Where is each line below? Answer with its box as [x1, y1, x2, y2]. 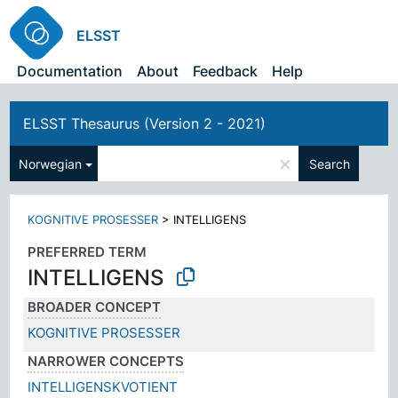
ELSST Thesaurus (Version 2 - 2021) [23, 115, 267, 132]
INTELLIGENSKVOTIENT [28, 378, 179, 395]
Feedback [193, 62, 259, 80]
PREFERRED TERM [28, 243, 147, 260]
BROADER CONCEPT [28, 298, 162, 315]
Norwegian [19, 155, 83, 171]
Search [309, 155, 351, 171]
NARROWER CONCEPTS [28, 352, 185, 370]
